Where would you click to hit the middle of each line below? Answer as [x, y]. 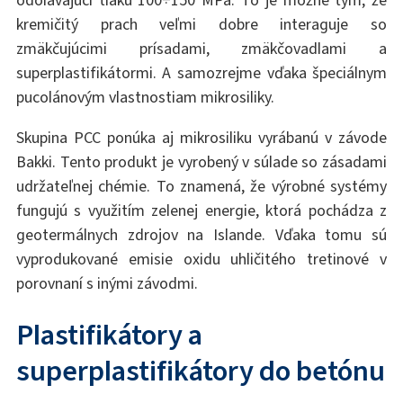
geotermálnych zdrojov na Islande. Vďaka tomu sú [201, 235]
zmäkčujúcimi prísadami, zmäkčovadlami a [201, 49]
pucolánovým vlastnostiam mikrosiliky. [145, 98]
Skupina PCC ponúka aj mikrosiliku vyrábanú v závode [201, 138]
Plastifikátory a [109, 336]
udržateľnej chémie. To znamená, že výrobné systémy [201, 187]
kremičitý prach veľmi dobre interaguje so [201, 25]
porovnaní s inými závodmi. [107, 284]
